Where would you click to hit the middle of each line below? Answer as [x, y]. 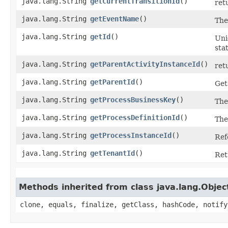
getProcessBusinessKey [133, 99]
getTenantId [112, 153]
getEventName [115, 19]
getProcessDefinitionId [135, 117]
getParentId [112, 82]
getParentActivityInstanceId [145, 64]
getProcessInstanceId [131, 135]
